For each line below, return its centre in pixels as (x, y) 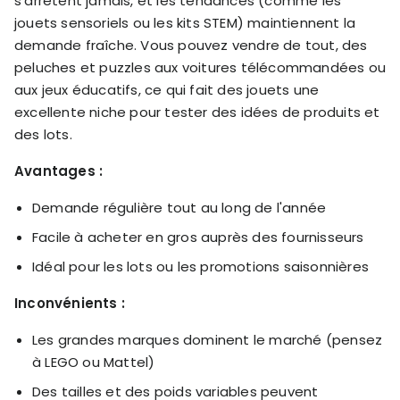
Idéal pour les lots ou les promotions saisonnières (200, 267)
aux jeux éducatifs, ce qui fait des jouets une (167, 90)
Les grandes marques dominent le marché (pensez (208, 340)
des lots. (43, 135)
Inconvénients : (70, 304)
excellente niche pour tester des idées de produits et (197, 112)
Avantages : (59, 171)
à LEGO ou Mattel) (94, 362)
